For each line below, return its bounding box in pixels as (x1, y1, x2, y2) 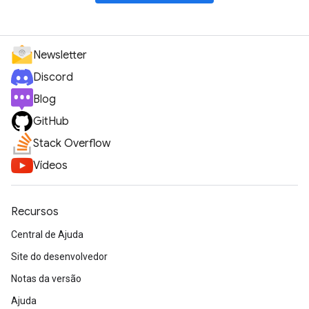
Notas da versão (11, 273, 81, 284)
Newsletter (33, 48, 87, 62)
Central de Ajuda (11, 229, 83, 240)
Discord (33, 70, 73, 84)
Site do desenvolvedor (11, 251, 108, 262)
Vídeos (33, 159, 68, 172)
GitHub (33, 114, 69, 128)
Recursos (11, 205, 59, 219)
